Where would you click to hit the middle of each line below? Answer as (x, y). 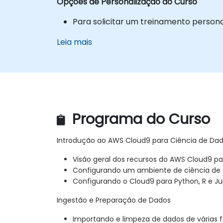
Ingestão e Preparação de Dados (114, 200)
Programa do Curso (139, 119)
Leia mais (74, 42)
